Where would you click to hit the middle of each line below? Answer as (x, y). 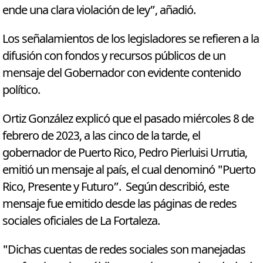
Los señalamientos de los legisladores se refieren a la (131, 39)
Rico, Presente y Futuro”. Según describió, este (116, 187)
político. (21, 90)
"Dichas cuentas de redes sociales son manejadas (124, 250)
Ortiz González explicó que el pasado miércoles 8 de (128, 119)
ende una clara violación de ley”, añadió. (99, 11)
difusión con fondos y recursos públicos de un (114, 56)
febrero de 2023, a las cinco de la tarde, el (102, 136)
